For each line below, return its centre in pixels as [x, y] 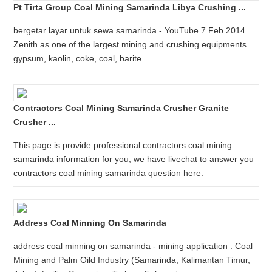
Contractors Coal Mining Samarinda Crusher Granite [121, 108]
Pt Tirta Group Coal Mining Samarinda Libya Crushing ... [130, 7]
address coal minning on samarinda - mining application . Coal [133, 246]
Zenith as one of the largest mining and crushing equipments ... [135, 44]
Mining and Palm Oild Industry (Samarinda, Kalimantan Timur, [132, 260]
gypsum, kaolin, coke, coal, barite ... [83, 58]
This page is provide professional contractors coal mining [123, 145]
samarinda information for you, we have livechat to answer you [134, 159]
